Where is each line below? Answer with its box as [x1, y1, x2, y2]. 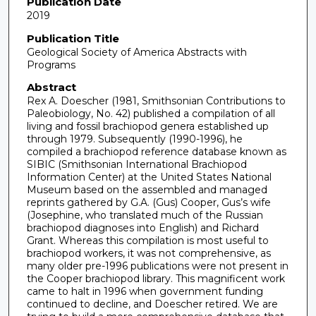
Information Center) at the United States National [26, 171, 272, 184]
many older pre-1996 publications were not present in [26, 260, 288, 273]
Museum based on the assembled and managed [26, 183, 267, 197]
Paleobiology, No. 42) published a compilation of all [26, 107, 275, 121]
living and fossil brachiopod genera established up [26, 120, 269, 133]
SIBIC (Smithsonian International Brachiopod [26, 158, 247, 171]
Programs [26, 58, 75, 71]
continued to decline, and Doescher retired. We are [26, 298, 278, 311]
